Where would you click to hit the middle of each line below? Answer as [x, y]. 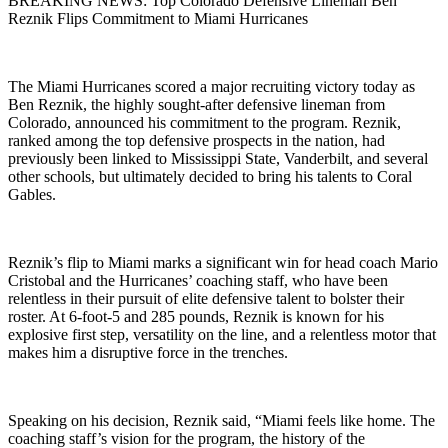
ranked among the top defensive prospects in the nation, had [196, 141]
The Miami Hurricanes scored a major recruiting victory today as [211, 87]
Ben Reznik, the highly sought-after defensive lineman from [196, 105]
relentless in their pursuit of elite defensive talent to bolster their [206, 299]
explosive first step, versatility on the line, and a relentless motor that [222, 335]
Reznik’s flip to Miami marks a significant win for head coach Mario [223, 263]
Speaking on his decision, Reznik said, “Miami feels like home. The [221, 421]
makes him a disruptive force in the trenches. [148, 353]
